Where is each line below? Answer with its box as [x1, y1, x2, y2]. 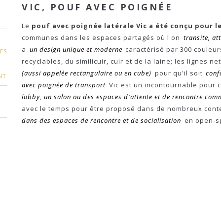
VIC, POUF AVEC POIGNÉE [22, 1, 173, 13]
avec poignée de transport [22, 80, 106, 89]
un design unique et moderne [29, 45, 122, 54]
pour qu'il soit [152, 69, 205, 77]
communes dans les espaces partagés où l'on [22, 33, 182, 42]
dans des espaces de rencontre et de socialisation [22, 116, 181, 125]
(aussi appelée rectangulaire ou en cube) [22, 69, 151, 77]
